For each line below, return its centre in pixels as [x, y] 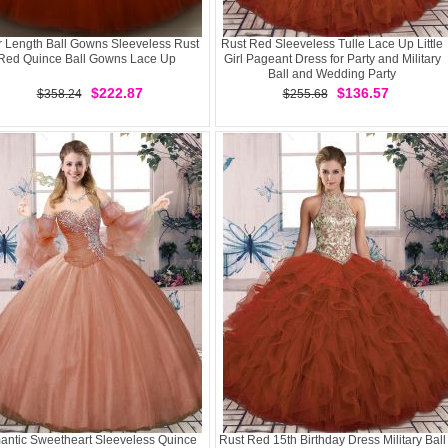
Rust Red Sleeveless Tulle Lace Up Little [332, 44]
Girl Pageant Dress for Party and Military [332, 59]
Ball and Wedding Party [332, 74]
